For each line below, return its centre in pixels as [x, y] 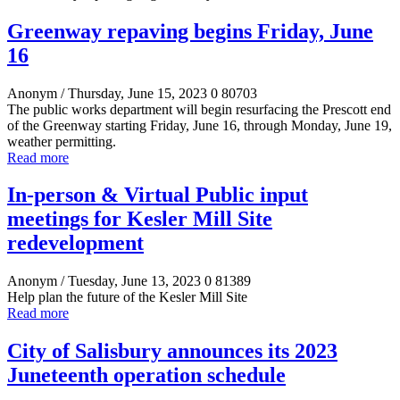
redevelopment [75, 243]
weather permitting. [62, 141]
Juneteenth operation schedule [146, 375]
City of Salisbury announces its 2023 [172, 351]
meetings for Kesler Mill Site [140, 219]
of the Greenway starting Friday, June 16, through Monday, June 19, [200, 125]
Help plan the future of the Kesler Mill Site [127, 297]
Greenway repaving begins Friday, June [190, 31]
